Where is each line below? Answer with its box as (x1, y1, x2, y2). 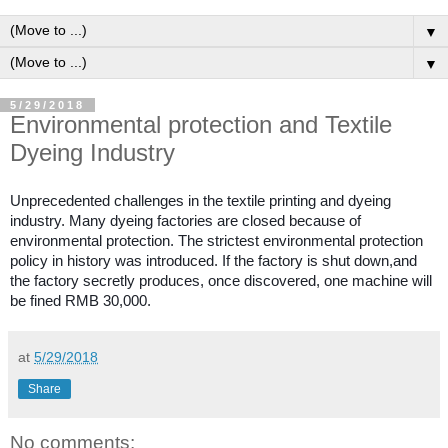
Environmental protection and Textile (10, 111, 392, 138)
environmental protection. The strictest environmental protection (10, 231, 423, 249)
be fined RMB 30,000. (10, 291, 151, 309)
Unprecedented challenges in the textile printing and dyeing (10, 191, 391, 209)
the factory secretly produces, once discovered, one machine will (10, 271, 432, 289)
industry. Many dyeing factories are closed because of (10, 211, 361, 229)
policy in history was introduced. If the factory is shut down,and (10, 251, 417, 269)
